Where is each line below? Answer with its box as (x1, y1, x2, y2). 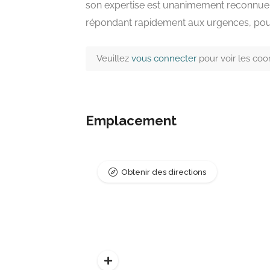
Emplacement (86, 112, 177, 128)
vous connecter (131, 52, 199, 64)
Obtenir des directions (121, 167, 206, 177)
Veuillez (96, 52, 131, 64)
